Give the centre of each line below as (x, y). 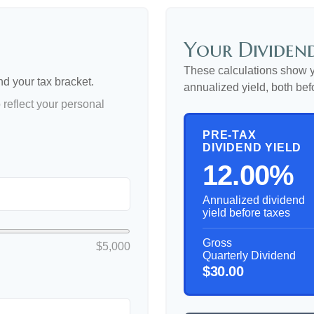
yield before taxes (246, 213)
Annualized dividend (254, 200)
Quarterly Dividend (249, 255)
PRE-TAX (230, 135)
